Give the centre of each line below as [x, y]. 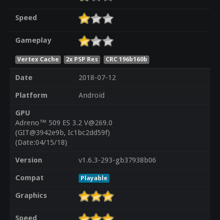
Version [28, 160]
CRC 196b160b [127, 59]
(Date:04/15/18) [41, 143]
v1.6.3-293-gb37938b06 [117, 160]
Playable [94, 178]
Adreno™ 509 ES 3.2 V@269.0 [64, 123]
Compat [29, 178]
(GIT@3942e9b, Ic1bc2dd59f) [62, 133]
